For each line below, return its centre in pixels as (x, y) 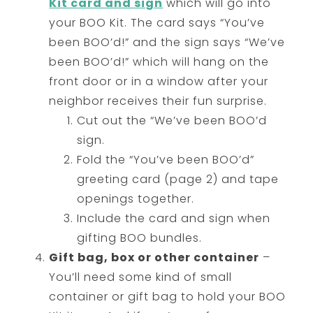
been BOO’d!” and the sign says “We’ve (167, 42)
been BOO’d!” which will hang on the (159, 61)
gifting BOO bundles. (140, 238)
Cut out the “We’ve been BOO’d (172, 120)
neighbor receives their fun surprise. (158, 101)
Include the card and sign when (174, 218)
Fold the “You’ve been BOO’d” (166, 159)
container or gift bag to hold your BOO (168, 296)
